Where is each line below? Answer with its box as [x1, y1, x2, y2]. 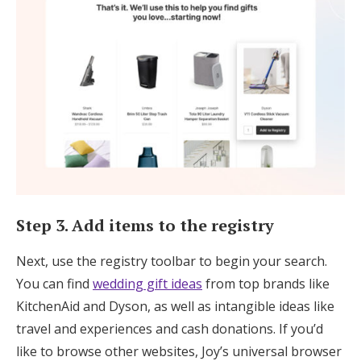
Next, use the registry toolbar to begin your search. [16, 251, 327, 270]
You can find [16, 274, 93, 293]
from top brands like [202, 274, 330, 293]
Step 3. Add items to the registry [16, 214, 274, 236]
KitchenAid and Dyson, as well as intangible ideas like [16, 297, 334, 315]
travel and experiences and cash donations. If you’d [16, 319, 323, 338]
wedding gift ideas [93, 274, 202, 293]
